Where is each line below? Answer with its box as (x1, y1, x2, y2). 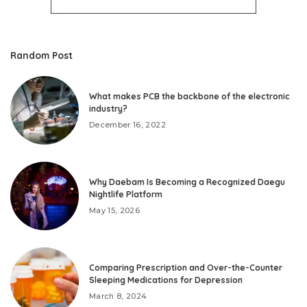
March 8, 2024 (89, 291, 147, 301)
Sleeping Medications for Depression (89, 274, 243, 285)
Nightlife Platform (89, 188, 162, 199)
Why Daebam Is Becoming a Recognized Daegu (89, 176, 285, 187)
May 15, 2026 (89, 205, 140, 215)
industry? (89, 103, 127, 114)
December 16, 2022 (89, 119, 166, 130)
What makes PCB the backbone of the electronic (89, 90, 290, 101)
